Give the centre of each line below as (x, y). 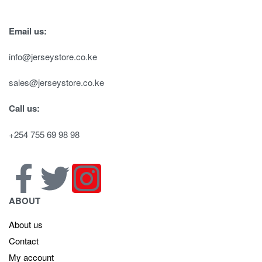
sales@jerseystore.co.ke (56, 82)
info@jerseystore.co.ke (53, 57)
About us (26, 225)
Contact (24, 241)
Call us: (24, 108)
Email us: (28, 31)
